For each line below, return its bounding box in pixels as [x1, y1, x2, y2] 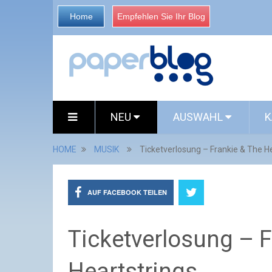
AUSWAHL [173, 110, 225, 123]
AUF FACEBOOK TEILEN [87, 188, 167, 197]
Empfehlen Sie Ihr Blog [117, 12, 205, 21]
